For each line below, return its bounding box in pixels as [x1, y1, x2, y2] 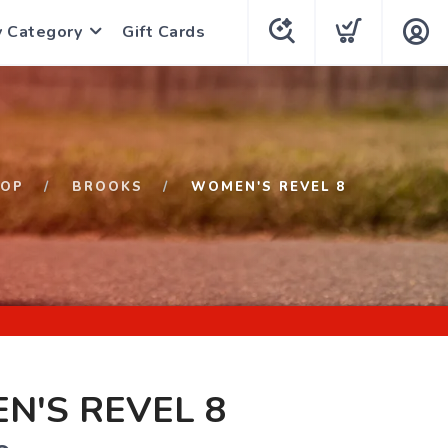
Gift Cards [122, 21, 205, 43]
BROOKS [72, 178, 143, 196]
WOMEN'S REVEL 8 [191, 178, 346, 196]
